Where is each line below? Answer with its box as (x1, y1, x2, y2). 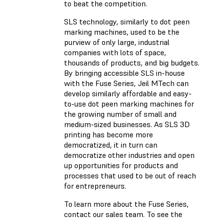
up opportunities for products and (64, 160, 178, 170)
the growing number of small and (64, 109, 176, 119)
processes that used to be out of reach (64, 171, 196, 180)
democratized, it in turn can (64, 140, 157, 150)
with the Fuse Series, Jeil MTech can (64, 78, 189, 88)
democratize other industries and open (64, 150, 195, 160)
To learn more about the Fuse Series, (64, 199, 189, 209)
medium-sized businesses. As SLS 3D (64, 119, 190, 129)
